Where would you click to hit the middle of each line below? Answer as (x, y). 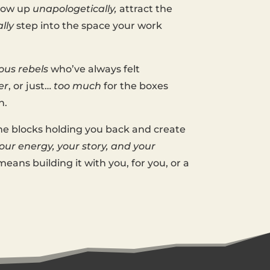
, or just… (31, 86)
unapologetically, (74, 9)
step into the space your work (88, 26)
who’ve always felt (94, 69)
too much (77, 86)
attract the (144, 9)
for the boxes (134, 86)
